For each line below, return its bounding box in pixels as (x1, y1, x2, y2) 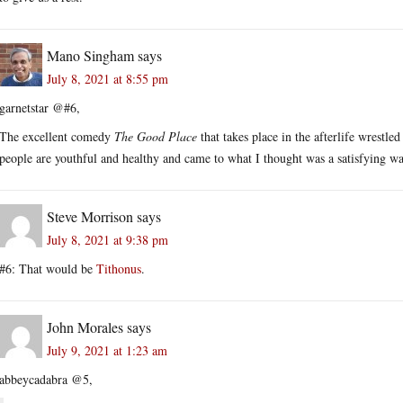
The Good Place (114, 127, 197, 145)
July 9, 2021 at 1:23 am (47, 341, 167, 359)
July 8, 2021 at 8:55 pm (47, 69, 168, 87)
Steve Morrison (47, 206, 133, 226)
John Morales (47, 317, 123, 336)
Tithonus (96, 259, 141, 277)
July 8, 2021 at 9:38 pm (47, 230, 168, 248)
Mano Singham (47, 45, 134, 65)
